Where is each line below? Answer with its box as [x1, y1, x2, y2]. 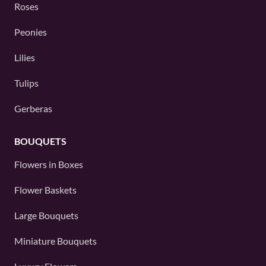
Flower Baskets [14, 184, 77, 195]
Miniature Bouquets [14, 235, 97, 246]
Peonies [14, 26, 47, 37]
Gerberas [14, 103, 52, 114]
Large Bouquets [14, 210, 78, 221]
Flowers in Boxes [14, 159, 83, 170]
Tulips [14, 77, 39, 88]
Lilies [14, 52, 35, 63]
